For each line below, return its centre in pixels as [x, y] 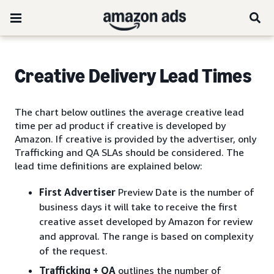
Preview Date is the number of [185, 192]
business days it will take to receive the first [138, 207]
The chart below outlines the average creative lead [129, 112]
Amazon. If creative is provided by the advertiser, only [135, 139]
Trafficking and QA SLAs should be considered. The [129, 152]
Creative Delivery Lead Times [133, 76]
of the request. [73, 251]
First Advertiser [77, 192]
